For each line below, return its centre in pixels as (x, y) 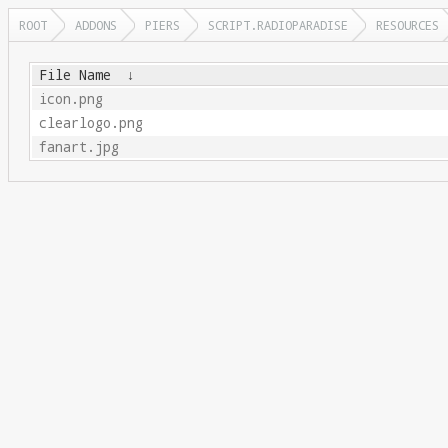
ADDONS (96, 25)
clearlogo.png (90, 123)
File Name (74, 75)
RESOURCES (407, 25)
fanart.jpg (78, 147)
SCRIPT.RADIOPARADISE (278, 25)
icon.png (70, 99)
